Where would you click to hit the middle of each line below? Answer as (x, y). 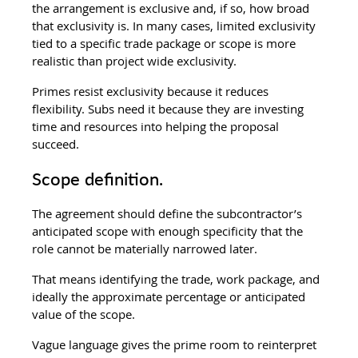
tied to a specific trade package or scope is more (166, 43)
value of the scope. (84, 314)
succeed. (56, 143)
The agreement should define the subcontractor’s (169, 213)
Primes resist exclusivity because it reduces (152, 91)
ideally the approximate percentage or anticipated (171, 296)
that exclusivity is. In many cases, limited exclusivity (176, 25)
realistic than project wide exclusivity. (135, 60)
